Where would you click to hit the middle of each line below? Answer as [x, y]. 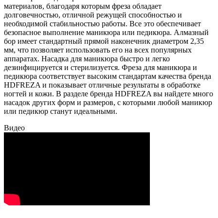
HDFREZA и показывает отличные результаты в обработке [102, 85]
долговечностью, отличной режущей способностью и [93, 15]
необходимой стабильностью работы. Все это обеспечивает [102, 23]
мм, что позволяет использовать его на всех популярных [98, 50]
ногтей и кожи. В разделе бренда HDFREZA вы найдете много [109, 93]
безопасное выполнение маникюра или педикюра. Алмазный [106, 32]
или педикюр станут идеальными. [61, 111]
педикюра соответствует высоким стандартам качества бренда [108, 76]
